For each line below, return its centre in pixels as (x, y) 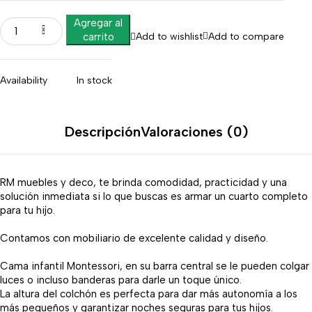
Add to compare (246, 36)
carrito (98, 37)
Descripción (102, 132)
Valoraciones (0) (194, 132)
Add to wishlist (169, 36)
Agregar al (98, 23)
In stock (94, 80)
